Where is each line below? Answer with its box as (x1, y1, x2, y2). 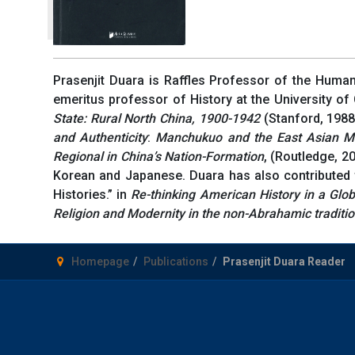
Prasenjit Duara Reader (223, 255, 345, 269)
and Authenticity (53, 129, 148, 145)
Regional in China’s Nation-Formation (53, 148, 264, 164)
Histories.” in (53, 186, 132, 202)
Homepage (71, 255, 129, 269)
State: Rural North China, (53, 110, 196, 126)
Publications (143, 255, 208, 269)
